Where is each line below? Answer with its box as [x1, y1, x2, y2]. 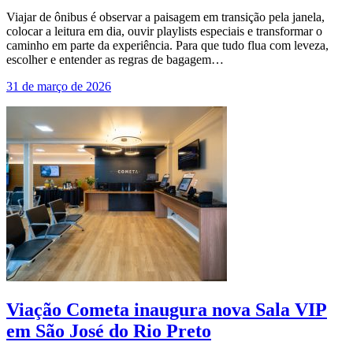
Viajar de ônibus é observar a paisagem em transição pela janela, [6, 9, 325, 24]
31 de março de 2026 [6, 79, 111, 93]
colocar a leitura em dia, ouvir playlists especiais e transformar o [6, 24, 322, 38]
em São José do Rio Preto [6, 321, 211, 342]
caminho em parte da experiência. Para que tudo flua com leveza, [6, 38, 329, 52]
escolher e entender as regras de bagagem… [6, 52, 224, 66]
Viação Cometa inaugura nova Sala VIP [6, 299, 327, 321]
